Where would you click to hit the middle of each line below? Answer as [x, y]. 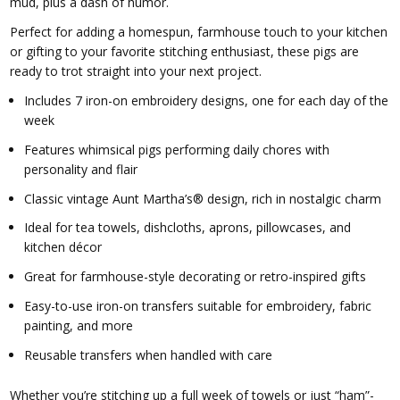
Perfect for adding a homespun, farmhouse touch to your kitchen [199, 31]
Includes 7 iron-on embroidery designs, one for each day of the [207, 100]
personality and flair [81, 169]
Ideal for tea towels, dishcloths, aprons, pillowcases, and [188, 228]
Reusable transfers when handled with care [149, 355]
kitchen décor [63, 247]
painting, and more [79, 326]
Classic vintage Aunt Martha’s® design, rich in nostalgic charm [203, 198]
